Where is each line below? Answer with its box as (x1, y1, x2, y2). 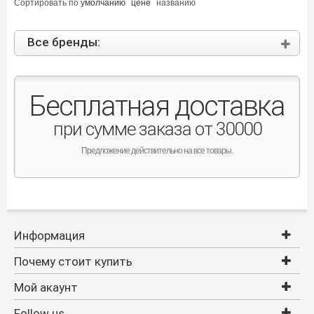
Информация (13, 228, 85, 243)
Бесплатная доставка (29, 90, 285, 123)
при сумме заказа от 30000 (53, 118, 261, 140)
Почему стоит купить (13, 254, 132, 269)
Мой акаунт (13, 280, 78, 295)
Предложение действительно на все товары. (81, 144, 233, 156)
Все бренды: (27, 35, 100, 50)
